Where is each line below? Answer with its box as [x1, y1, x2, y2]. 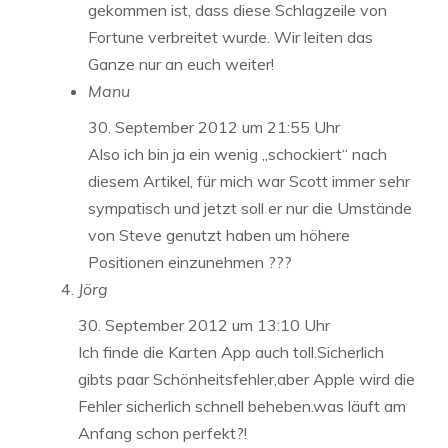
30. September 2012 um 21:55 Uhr [88, 116, 340, 137]
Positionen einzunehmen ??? [88, 251, 292, 272]
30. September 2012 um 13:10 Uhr [78, 314, 330, 335]
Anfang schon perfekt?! [78, 422, 247, 443]
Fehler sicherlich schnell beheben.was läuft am [78, 395, 406, 416]
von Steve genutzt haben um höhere [88, 224, 350, 245]
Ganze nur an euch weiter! [88, 53, 274, 74]
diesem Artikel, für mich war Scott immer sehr [88, 170, 410, 191]
